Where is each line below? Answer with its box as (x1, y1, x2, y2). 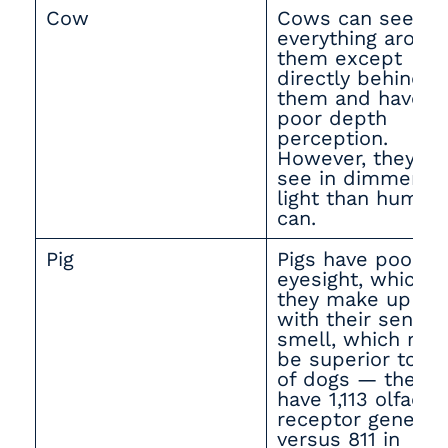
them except (277, 46, 402, 70)
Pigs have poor (277, 247, 420, 271)
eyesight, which (277, 267, 427, 291)
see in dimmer (277, 166, 419, 190)
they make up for (277, 287, 446, 311)
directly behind (277, 66, 424, 90)
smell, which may (277, 327, 446, 351)
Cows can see (277, 6, 414, 30)
